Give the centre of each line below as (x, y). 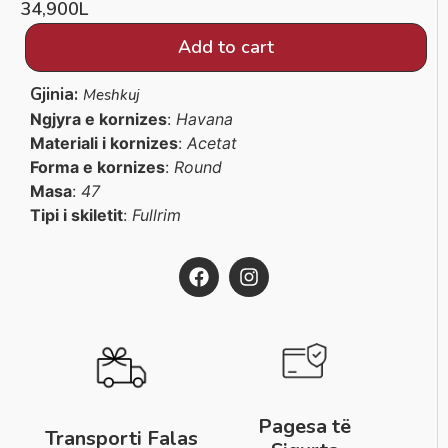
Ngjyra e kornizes (98, 119)
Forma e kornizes (97, 167)
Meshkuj (111, 95)
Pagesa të (305, 427)
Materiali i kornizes (104, 143)
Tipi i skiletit (76, 215)
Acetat (212, 143)
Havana (204, 119)
